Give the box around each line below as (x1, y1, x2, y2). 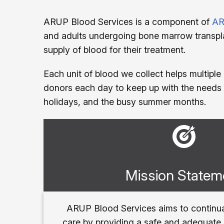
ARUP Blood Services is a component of (43, 16, 212, 27)
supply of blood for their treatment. (43, 44, 185, 55)
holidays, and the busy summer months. (43, 96, 206, 107)
